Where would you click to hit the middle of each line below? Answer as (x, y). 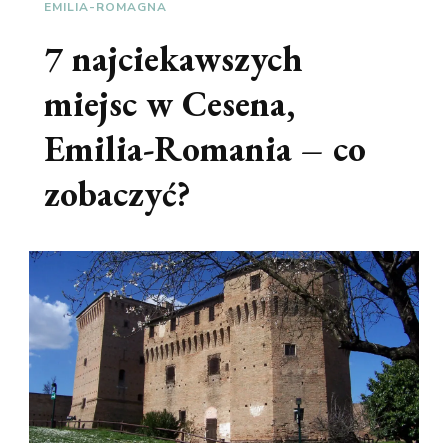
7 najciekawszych (173, 58)
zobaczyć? (117, 193)
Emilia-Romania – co (205, 148)
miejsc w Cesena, (169, 103)
